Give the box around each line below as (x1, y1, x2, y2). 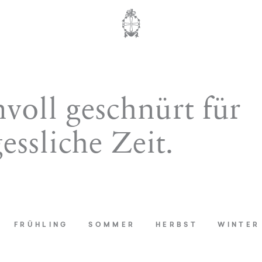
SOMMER (88, 222, 136, 229)
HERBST (155, 222, 198, 229)
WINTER (218, 222, 260, 229)
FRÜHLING (13, 222, 68, 229)
